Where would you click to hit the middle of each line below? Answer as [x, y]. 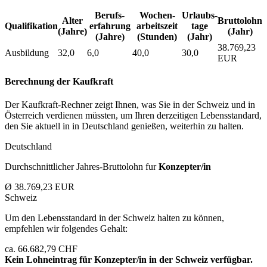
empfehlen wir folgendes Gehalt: [66, 229]
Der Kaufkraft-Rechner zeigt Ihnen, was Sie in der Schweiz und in [130, 105]
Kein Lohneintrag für [49, 260]
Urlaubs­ [200, 15]
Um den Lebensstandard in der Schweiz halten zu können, [114, 218]
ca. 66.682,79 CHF [41, 249]
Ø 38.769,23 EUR [40, 187]
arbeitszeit [157, 26]
